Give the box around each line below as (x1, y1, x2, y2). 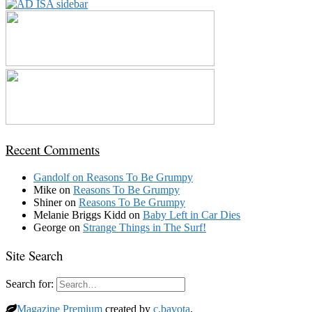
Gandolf (33, 171, 70, 183)
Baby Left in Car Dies (143, 208, 240, 221)
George (33, 221, 66, 233)
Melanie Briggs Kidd (33, 208, 126, 221)
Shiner (33, 196, 62, 208)
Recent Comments (6, 141, 100, 159)
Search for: (6, 278, 54, 290)
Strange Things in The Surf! (83, 221, 206, 233)
